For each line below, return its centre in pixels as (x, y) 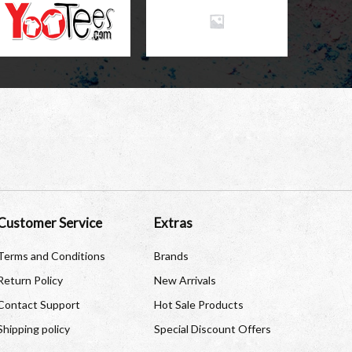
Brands (171, 256)
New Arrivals (185, 280)
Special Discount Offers (212, 329)
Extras (173, 223)
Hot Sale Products (198, 304)
